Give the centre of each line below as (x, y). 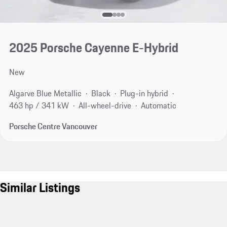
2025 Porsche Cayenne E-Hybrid (93, 48)
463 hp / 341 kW (39, 105)
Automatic (158, 105)
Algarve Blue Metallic (45, 93)
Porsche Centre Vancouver (53, 126)
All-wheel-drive (105, 105)
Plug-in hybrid (144, 93)
